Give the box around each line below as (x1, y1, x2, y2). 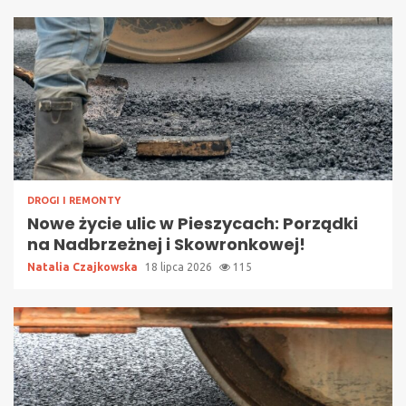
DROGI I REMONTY (27, 194, 121, 206)
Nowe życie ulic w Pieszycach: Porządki (27, 211, 358, 235)
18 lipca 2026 (145, 260, 215, 273)
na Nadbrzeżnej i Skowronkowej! (27, 232, 305, 256)
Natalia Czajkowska (27, 260, 140, 273)
